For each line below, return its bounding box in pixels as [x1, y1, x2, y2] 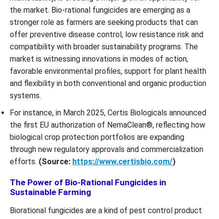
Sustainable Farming [10, 187, 91, 197]
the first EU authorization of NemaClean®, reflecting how [10, 120, 205, 130]
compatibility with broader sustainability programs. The [10, 42, 198, 51]
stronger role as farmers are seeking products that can [10, 17, 198, 27]
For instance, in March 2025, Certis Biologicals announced [10, 108, 206, 117]
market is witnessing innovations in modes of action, [10, 54, 188, 64]
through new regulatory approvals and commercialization [10, 144, 203, 154]
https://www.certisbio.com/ [72, 156, 173, 166]
